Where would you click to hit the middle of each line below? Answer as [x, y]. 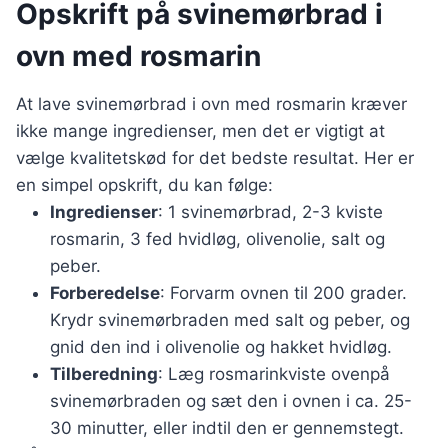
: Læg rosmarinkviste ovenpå [274, 374]
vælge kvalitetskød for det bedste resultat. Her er [215, 158]
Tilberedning [104, 374]
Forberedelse [105, 293]
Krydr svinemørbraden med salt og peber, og [230, 320]
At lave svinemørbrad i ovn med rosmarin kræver [211, 104]
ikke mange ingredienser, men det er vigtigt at [200, 131]
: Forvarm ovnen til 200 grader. [283, 293]
